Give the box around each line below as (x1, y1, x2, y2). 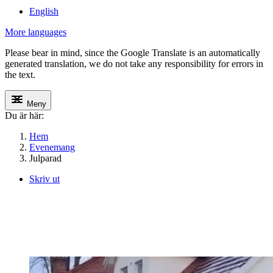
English (29, 6, 58, 17)
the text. (5, 69, 35, 80)
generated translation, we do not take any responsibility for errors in (5, 58, 263, 69)
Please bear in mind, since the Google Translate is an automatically (5, 48, 260, 58)
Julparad (29, 153, 62, 164)
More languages (5, 27, 66, 38)
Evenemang (29, 142, 75, 153)
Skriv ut (29, 174, 60, 185)
